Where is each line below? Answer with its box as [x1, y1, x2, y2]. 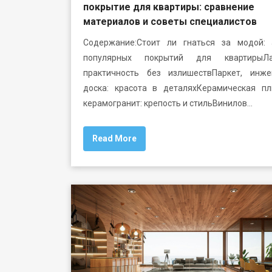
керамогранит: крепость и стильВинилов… [83, 98, 253, 108]
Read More [92, 133, 137, 143]
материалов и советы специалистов [83, 15, 257, 27]
